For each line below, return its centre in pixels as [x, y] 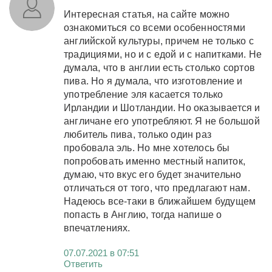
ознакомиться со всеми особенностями [155, 27]
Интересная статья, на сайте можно [147, 14]
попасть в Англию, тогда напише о [143, 214]
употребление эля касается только [144, 94]
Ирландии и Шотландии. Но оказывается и [162, 107]
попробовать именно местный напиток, [155, 161]
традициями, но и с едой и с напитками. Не [163, 54]
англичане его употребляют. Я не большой [162, 121]
